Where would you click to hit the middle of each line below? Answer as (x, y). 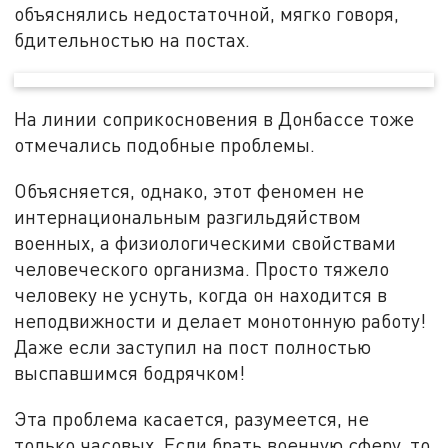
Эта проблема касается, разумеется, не (192, 418)
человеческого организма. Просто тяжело (202, 268)
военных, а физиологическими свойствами (205, 242)
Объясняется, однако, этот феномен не (189, 190)
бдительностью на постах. (132, 39)
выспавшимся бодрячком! (130, 372)
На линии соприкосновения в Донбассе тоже (214, 119)
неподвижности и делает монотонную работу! (220, 320)
